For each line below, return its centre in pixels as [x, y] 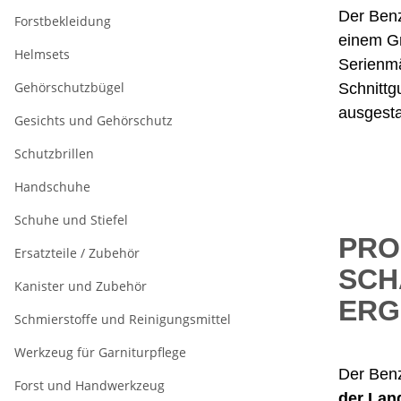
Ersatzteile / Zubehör [77, 253]
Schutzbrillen [54, 154]
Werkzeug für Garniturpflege [100, 353]
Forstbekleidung [63, 21]
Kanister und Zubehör [81, 286]
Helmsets [42, 55]
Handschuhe [52, 187]
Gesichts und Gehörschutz [94, 121]
